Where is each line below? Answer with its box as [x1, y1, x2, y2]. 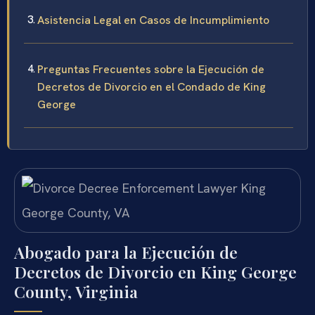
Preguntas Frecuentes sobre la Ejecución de [37, 61, 264, 77]
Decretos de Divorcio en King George [14, 261, 297, 283]
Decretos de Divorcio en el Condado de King [37, 79, 266, 94]
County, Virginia [14, 281, 138, 303]
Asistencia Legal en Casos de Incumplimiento [37, 12, 269, 27]
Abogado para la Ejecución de [14, 241, 238, 264]
